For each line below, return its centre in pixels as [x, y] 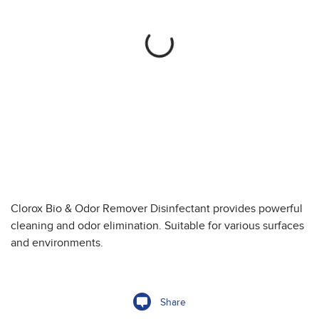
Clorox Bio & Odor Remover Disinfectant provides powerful [157, 209]
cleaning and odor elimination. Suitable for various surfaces [157, 226]
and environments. [57, 243]
